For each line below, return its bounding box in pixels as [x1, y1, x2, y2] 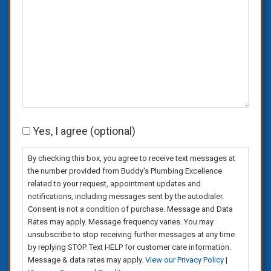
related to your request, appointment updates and [28, 178, 201, 188]
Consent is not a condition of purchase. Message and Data [28, 204, 233, 214]
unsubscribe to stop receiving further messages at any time [28, 229, 235, 239]
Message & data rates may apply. [28, 255, 145, 264]
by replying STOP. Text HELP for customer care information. [28, 242, 231, 252]
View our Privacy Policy [145, 255, 224, 264]
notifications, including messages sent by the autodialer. [28, 191, 224, 201]
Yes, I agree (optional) [33, 124, 135, 137]
